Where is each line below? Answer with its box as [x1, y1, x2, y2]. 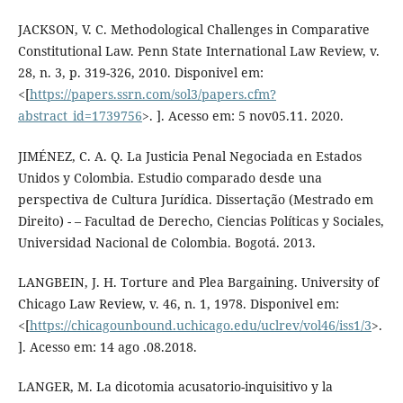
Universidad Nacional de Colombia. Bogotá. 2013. [17, 233, 316, 251]
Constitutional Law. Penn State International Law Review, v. [17, 42, 380, 60]
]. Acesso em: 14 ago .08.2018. [17, 337, 197, 355]
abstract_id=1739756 [17, 107, 142, 125]
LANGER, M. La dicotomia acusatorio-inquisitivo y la [17, 377, 333, 395]
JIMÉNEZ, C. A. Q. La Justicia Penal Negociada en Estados [17, 147, 362, 165]
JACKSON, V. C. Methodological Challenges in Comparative [17, 21, 370, 39]
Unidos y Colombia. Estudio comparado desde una [17, 168, 322, 186]
